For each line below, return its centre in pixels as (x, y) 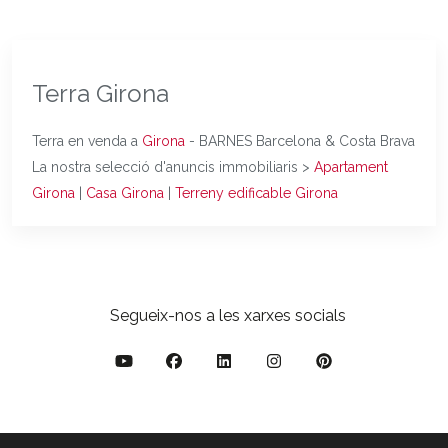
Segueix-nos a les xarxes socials (228, 315)
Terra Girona (100, 93)
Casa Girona (125, 192)
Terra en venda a (87, 140)
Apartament (351, 166)
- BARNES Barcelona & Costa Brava (300, 140)
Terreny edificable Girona (256, 192)
